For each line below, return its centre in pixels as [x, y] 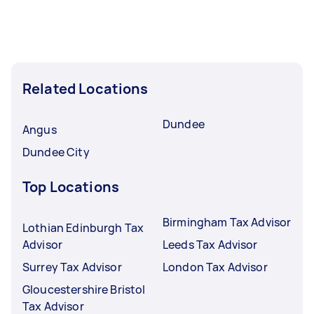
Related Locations [86, 89]
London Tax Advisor [215, 267]
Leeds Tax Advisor [210, 245]
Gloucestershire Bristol [84, 289]
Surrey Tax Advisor [72, 267]
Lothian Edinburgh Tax [83, 228]
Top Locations [71, 187]
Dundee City [56, 152]
